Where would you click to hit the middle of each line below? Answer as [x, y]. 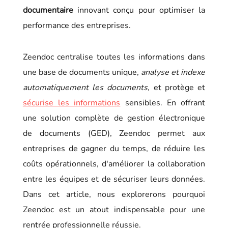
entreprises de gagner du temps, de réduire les [114, 148]
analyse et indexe [173, 72]
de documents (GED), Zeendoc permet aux [114, 133]
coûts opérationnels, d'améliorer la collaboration [114, 164]
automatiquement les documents [85, 87]
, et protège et [177, 87]
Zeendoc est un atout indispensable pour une [114, 209]
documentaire [48, 10]
